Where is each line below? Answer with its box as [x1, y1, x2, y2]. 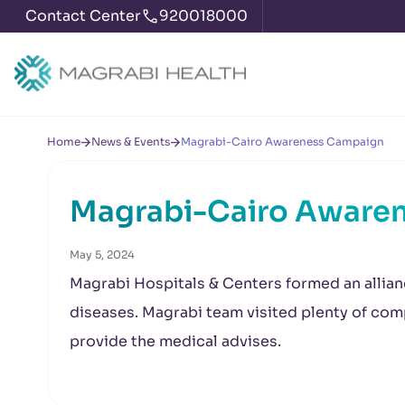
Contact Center [25, 6, 141, 25]
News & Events [91, 135, 170, 148]
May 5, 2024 [70, 248, 135, 261]
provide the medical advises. [70, 332, 281, 351]
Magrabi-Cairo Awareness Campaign [181, 135, 384, 148]
